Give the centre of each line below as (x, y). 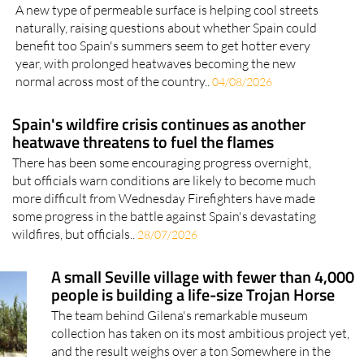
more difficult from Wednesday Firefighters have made (164, 229)
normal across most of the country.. (114, 112)
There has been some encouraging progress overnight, (162, 193)
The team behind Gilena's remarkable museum (180, 346)
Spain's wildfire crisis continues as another (159, 154)
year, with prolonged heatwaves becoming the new (156, 94)
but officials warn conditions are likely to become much (165, 211)
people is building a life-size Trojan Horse (193, 325)
